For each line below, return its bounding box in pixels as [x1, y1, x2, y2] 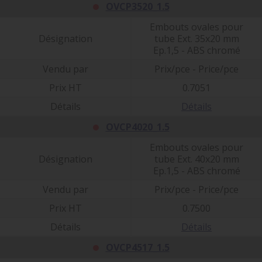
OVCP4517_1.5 [105, 240, 170, 254]
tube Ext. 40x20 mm [154, 152, 239, 166]
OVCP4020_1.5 [105, 120, 170, 133]
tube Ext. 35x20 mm [154, 32, 239, 45]
